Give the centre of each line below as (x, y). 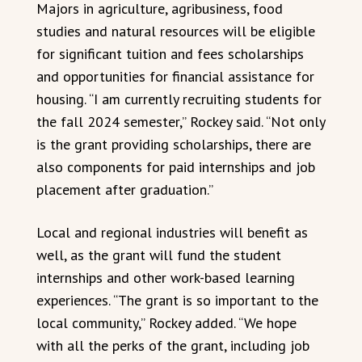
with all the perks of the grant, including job (173, 345)
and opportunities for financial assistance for (175, 76)
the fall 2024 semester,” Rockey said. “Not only (181, 121)
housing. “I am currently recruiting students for (179, 99)
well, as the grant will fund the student (159, 255)
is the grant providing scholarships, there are (174, 144)
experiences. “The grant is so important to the (177, 300)
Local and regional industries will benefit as (172, 232)
